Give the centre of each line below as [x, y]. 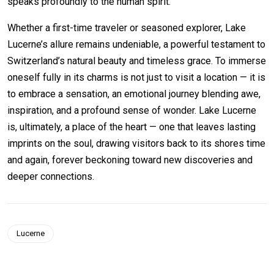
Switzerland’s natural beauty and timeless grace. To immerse [137, 61]
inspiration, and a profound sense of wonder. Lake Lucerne [132, 110]
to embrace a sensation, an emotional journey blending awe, [134, 94]
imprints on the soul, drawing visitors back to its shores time [136, 143]
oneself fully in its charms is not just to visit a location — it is [136, 77]
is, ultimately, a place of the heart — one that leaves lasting [131, 127]
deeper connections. [51, 176]
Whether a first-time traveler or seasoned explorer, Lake [127, 28]
